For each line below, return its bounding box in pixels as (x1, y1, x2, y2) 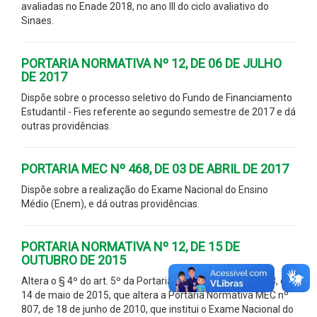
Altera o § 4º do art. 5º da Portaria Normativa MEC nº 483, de (21, 275, 292, 287)
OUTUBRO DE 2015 (21, 252, 126, 267)
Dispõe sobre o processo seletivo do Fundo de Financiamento (21, 91, 292, 103)
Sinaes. (21, 14, 54, 26)
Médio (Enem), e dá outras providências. (21, 197, 200, 209)
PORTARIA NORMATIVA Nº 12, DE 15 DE (21, 238, 240, 254)
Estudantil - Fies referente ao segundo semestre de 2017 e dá (21, 105, 296, 117)
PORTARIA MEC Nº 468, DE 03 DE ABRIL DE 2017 (21, 161, 289, 176)
